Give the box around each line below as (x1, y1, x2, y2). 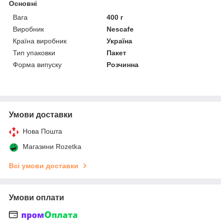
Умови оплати (9, 193, 64, 202)
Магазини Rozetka (23, 142, 81, 150)
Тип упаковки (13, 48, 55, 57)
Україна (107, 37, 133, 45)
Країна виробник (13, 37, 67, 45)
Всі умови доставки (9, 161, 78, 170)
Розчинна (107, 60, 139, 69)
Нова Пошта (23, 127, 62, 135)
